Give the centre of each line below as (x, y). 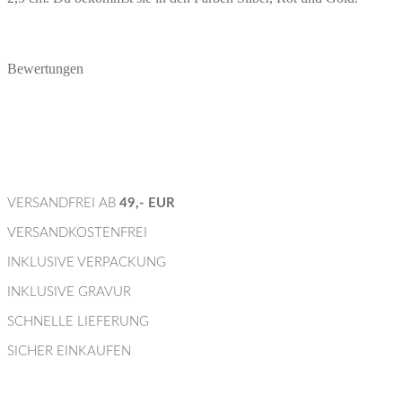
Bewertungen (45, 68)
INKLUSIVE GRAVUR (69, 293)
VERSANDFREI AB (63, 204)
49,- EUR (147, 204)
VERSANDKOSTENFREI (77, 233)
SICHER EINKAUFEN (69, 352)
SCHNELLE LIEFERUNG (78, 322)
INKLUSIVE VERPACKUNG (87, 263)
